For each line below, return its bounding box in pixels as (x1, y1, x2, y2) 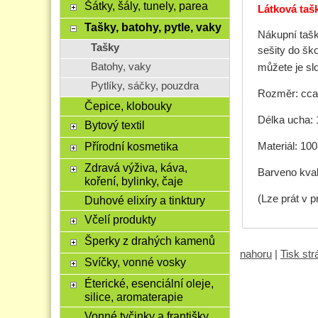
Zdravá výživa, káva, (84, 161, 187, 174)
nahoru (240, 248, 272, 260)
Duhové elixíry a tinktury (84, 194, 205, 207)
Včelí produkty (84, 213, 156, 226)
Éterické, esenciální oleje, (84, 277, 214, 290)
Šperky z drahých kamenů (84, 234, 215, 247)
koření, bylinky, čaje (84, 175, 183, 187)
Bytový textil (84, 119, 145, 131)
